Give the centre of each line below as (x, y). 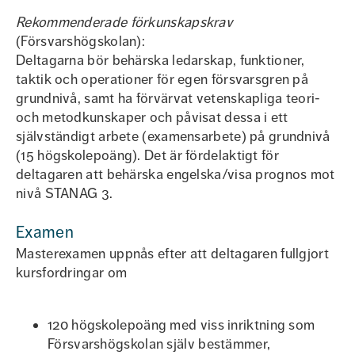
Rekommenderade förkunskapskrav (124, 22)
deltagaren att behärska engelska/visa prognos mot (176, 174)
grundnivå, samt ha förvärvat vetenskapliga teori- (168, 98)
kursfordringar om (72, 273)
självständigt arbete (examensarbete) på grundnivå (173, 136)
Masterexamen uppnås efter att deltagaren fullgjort (172, 254)
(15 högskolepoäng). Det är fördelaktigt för (147, 155)
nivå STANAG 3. (65, 193)
